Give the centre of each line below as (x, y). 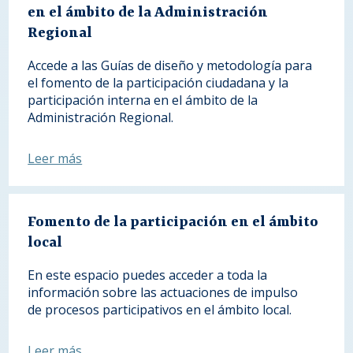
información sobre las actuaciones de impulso (163, 293)
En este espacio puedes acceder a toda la (148, 275)
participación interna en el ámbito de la (143, 100)
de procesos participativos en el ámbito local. (162, 310)
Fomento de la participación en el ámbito (173, 223)
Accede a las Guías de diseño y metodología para (170, 66)
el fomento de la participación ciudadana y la (158, 83)
